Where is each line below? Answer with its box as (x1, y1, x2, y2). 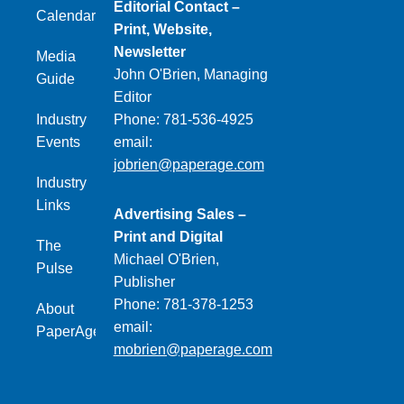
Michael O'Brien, (113, 252, 219, 268)
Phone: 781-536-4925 (113, 112, 253, 128)
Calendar (36, 8, 96, 24)
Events (36, 134, 80, 151)
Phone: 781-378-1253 (113, 297, 253, 313)
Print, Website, (113, 22, 212, 38)
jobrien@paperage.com (113, 157, 264, 173)
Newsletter (113, 44, 186, 60)
